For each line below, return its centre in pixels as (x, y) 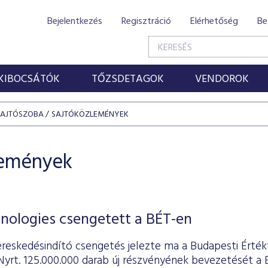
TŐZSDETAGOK (127, 79)
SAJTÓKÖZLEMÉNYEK (90, 115)
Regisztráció (146, 22)
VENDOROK (222, 79)
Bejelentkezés (75, 22)
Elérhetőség (214, 22)
